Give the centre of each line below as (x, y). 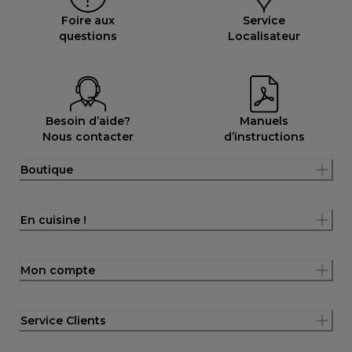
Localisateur (264, 36)
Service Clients (63, 320)
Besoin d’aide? (88, 121)
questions (88, 36)
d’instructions (264, 136)
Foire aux (88, 20)
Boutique (47, 169)
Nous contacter (88, 136)
